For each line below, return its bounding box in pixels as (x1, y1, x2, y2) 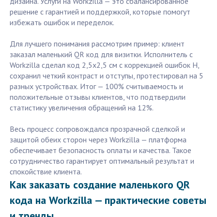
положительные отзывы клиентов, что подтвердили (10, 92, 186, 102)
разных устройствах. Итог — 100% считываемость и (10, 81, 183, 92)
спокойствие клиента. (10, 167, 82, 177)
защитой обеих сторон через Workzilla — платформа (10, 135, 186, 145)
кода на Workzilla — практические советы (10, 193, 206, 207)
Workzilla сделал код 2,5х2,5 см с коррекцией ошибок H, (10, 60, 199, 70)
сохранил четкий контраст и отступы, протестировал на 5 (10, 71, 203, 81)
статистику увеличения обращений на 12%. (10, 103, 154, 113)
